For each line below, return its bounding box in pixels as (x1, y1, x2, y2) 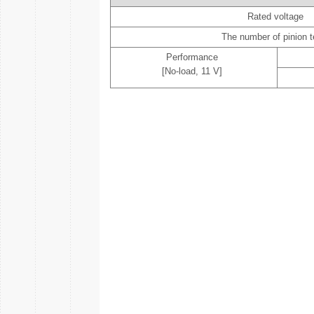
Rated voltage (247, 11, 303, 22)
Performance (166, 52, 218, 62)
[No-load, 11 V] (162, 66, 222, 76)
